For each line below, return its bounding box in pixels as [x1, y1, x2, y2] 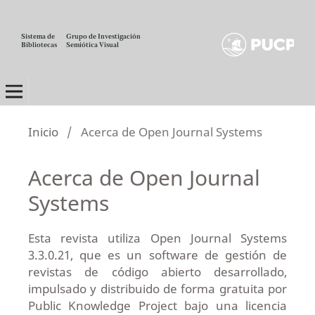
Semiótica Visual [66, 41, 119, 49]
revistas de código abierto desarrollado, [27, 263, 288, 280]
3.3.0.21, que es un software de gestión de [27, 246, 288, 263]
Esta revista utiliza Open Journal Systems [27, 229, 288, 246]
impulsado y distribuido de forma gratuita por [27, 280, 288, 297]
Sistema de [21, 33, 55, 40]
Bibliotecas [21, 41, 57, 49]
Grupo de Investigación [66, 33, 141, 40]
